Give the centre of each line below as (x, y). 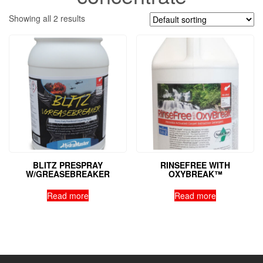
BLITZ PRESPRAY (68, 165)
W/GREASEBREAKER (68, 173)
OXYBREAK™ (195, 173)
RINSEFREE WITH (195, 165)
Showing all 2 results (47, 18)
